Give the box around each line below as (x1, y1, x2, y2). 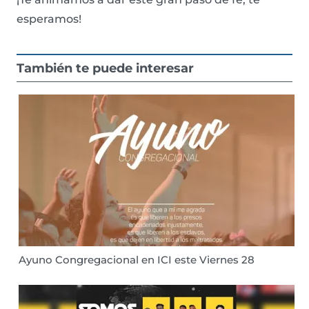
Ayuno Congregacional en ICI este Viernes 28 (19, 253, 255, 266)
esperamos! (17, 12, 81, 26)
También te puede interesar (17, 61, 194, 76)
